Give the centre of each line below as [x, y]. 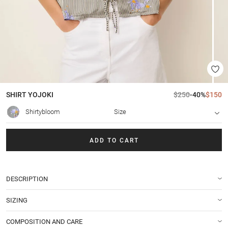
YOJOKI [40, 95]
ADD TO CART [114, 140]
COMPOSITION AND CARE [44, 221]
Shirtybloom [43, 112]
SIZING [17, 200]
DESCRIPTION [27, 179]
